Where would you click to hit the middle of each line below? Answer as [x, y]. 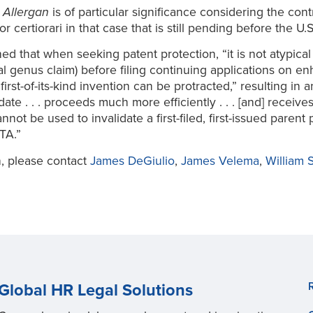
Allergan [26, 12]
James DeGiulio [132, 161]
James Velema [220, 161]
